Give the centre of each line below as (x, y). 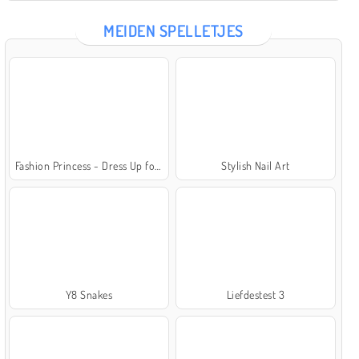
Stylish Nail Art (256, 165)
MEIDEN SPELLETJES (173, 31)
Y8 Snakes (89, 294)
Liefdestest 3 (256, 294)
